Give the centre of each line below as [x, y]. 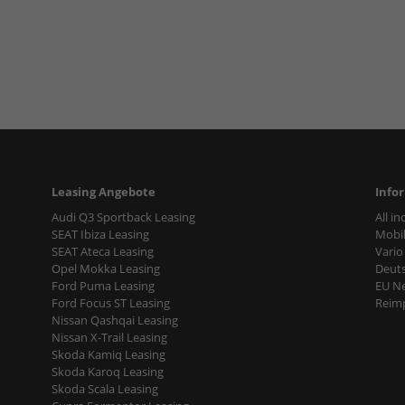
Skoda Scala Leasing [104, 388]
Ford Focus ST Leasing [110, 302]
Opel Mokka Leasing [105, 268]
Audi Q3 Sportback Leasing [123, 217]
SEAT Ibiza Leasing [100, 234]
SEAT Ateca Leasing [102, 251]
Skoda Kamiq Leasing [108, 354]
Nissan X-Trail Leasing [109, 337]
